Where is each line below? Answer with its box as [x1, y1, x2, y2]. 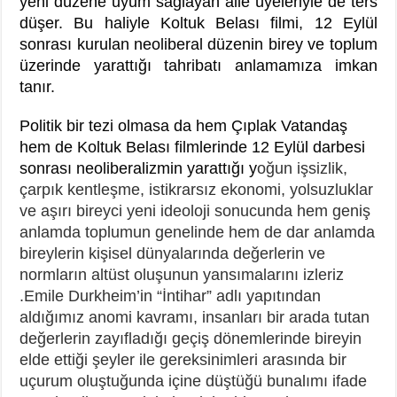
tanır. [19, 77, 56, 96]
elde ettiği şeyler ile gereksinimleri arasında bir [19, 350, 347, 369]
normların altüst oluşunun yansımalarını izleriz [19, 265, 345, 284]
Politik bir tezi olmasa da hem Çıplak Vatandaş [19, 116, 348, 135]
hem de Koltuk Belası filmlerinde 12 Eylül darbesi [19, 137, 366, 156]
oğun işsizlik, [257, 159, 348, 177]
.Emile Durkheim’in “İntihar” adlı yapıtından [19, 286, 322, 305]
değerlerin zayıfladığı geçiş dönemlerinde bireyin [19, 329, 362, 347]
